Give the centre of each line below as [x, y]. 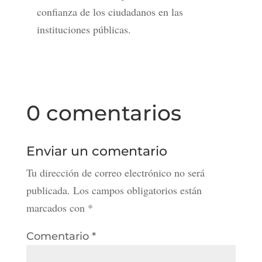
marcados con [57, 208]
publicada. [48, 190]
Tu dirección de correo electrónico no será [115, 173]
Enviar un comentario [96, 151]
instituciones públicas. [84, 30]
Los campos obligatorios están [137, 190]
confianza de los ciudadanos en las [110, 12]
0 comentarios [104, 113]
